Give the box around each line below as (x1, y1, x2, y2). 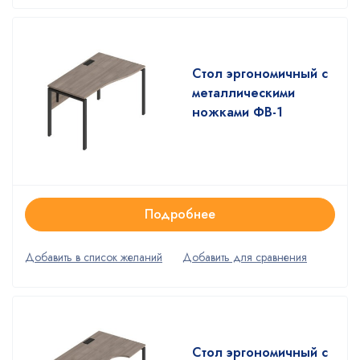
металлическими (192, 83, 295, 102)
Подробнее (145, 204, 215, 223)
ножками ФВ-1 (192, 102, 283, 121)
